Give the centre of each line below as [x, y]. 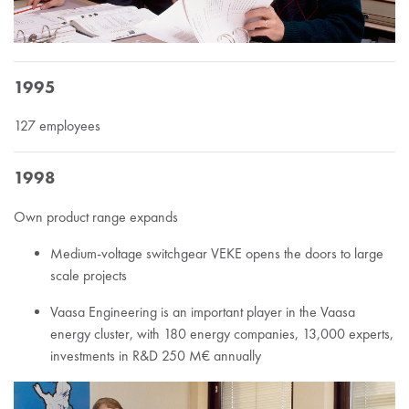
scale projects [89, 275]
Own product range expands [96, 216]
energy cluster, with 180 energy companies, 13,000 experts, [222, 333]
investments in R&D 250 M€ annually [156, 355]
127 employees [57, 126]
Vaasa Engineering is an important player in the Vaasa [203, 311]
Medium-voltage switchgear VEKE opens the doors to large [217, 253]
